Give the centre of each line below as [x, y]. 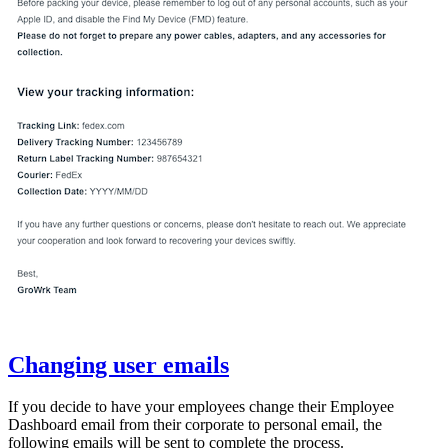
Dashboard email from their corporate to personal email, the [195, 425]
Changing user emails [118, 364]
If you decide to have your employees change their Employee [201, 407]
